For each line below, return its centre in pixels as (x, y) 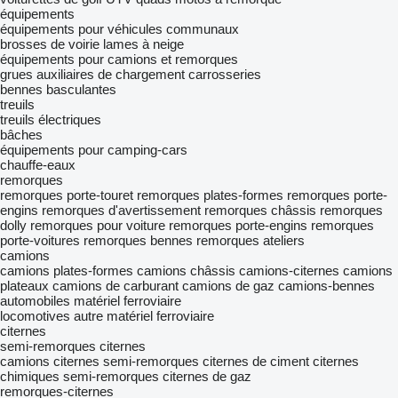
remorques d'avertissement (121, 210)
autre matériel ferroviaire (144, 316)
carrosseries (225, 74)
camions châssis (186, 271)
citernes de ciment (256, 361)
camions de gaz (228, 286)
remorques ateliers (251, 240)
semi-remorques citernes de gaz (157, 376)
